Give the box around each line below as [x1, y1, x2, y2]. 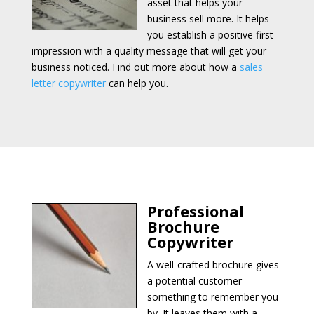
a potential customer [146, 273, 242, 287]
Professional [146, 200, 244, 221]
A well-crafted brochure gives [146, 257, 279, 271]
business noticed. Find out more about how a [31, 60, 240, 74]
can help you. [105, 76, 168, 90]
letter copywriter [31, 76, 106, 90]
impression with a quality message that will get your [31, 43, 266, 57]
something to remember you [146, 289, 278, 303]
